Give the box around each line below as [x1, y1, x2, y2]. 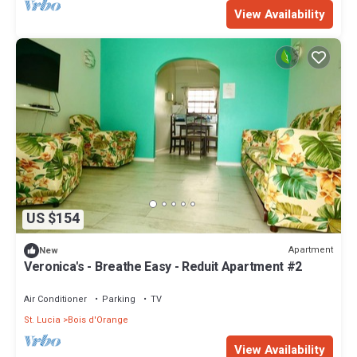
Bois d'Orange [68, 312, 128, 327]
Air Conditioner [24, 292, 87, 306]
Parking [102, 292, 135, 306]
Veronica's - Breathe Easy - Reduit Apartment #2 [24, 257, 302, 277]
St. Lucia [24, 312, 61, 327]
